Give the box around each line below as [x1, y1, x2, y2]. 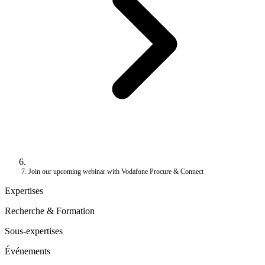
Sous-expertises [5, 225, 63, 236]
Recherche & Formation [5, 205, 95, 216]
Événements [5, 245, 50, 256]
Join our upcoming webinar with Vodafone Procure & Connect [28, 167, 203, 176]
